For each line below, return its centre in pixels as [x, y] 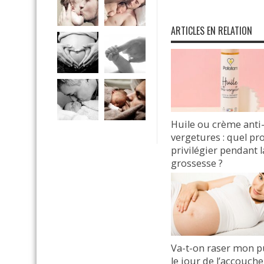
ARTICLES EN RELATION [212, 31]
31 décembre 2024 [205, 178]
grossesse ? [197, 163]
